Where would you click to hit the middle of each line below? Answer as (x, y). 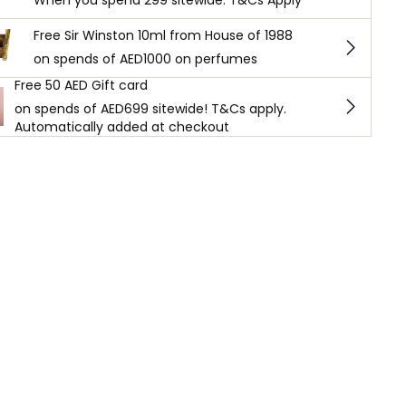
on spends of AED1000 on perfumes (145, 58)
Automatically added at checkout (121, 126)
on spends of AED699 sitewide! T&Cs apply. (150, 108)
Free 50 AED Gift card (81, 85)
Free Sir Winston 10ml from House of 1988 (163, 35)
